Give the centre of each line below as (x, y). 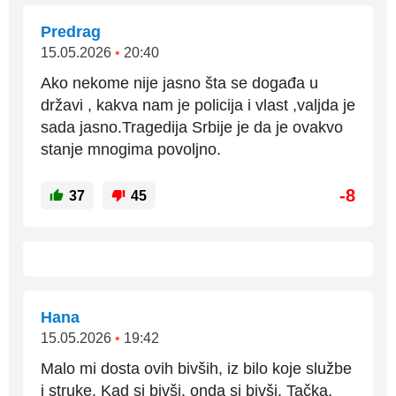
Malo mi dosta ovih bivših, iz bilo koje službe (196, 369)
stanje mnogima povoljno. (131, 149)
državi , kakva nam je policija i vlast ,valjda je (198, 105)
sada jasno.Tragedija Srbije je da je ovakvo (192, 127)
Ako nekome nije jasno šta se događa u (179, 83)
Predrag (71, 32)
